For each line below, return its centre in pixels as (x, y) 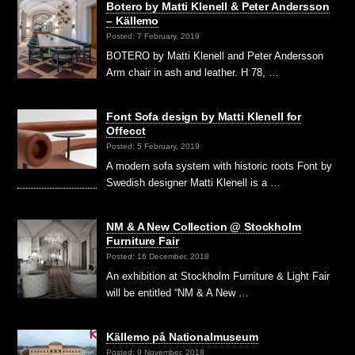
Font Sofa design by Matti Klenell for (204, 116)
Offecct (126, 130)
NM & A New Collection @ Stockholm (204, 226)
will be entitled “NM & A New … (178, 292)
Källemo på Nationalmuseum (182, 336)
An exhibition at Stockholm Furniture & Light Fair (218, 276)
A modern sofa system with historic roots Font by (219, 166)
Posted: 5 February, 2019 (153, 147)
